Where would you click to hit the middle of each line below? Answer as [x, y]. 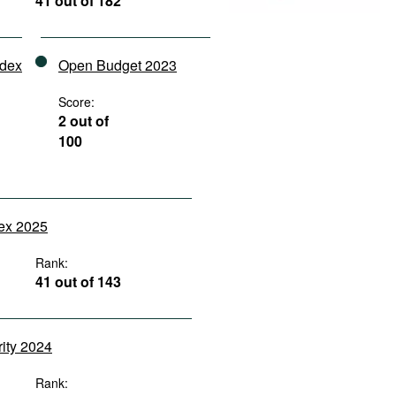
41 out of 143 [79, 282]
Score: [76, 102]
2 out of [84, 121]
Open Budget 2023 [118, 65]
